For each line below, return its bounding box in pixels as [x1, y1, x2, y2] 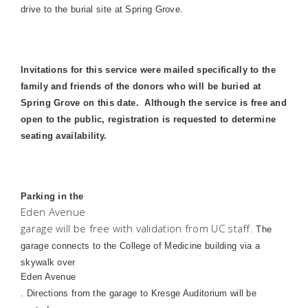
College [119, 241, 151, 251]
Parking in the [21, 191, 84, 201]
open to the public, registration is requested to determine [21, 114, 276, 124]
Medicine [164, 241, 202, 251]
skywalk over [21, 257, 76, 267]
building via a [201, 241, 261, 251]
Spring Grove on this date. [21, 98, 139, 108]
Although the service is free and [144, 98, 287, 108]
